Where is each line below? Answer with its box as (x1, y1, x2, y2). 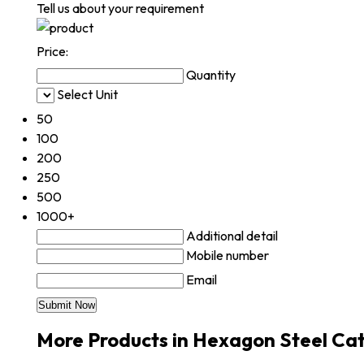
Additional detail (186, 227, 278, 245)
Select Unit (57, 86, 118, 103)
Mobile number (186, 247, 269, 264)
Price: (37, 43, 68, 60)
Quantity (186, 67, 236, 84)
